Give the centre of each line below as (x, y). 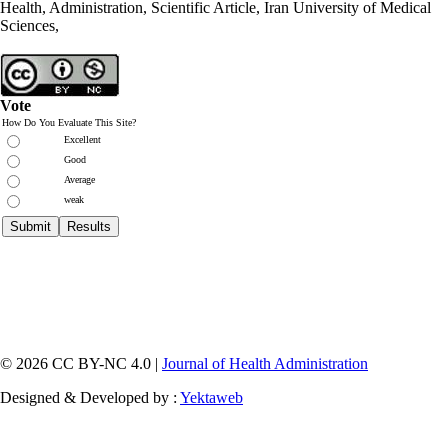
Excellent (82, 140)
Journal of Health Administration (265, 364)
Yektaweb (211, 398)
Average (79, 180)
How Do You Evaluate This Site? (69, 123)
